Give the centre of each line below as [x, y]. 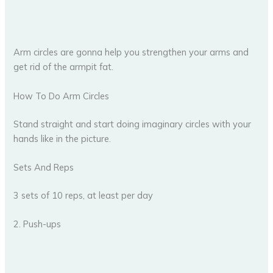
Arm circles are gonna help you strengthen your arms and [131, 52]
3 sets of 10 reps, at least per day [83, 195]
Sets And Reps [44, 167]
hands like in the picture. [62, 138]
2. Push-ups [37, 224]
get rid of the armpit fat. [64, 67]
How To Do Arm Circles [62, 96]
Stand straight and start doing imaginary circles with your [133, 124]
